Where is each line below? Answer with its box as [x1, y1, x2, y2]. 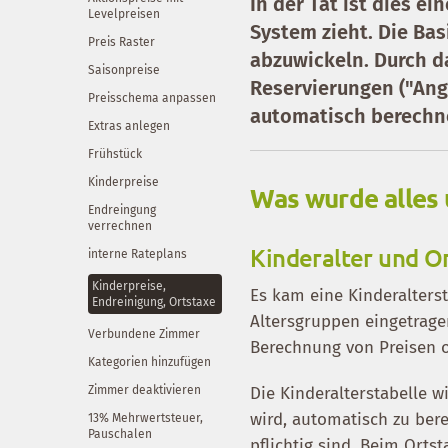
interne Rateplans [88, 246, 187, 261]
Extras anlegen [88, 118, 170, 133]
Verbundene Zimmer [88, 326, 200, 341]
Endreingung [88, 202, 156, 217]
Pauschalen [88, 426, 152, 441]
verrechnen [88, 218, 152, 233]
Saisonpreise [88, 62, 160, 77]
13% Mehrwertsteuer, [88, 410, 203, 425]
